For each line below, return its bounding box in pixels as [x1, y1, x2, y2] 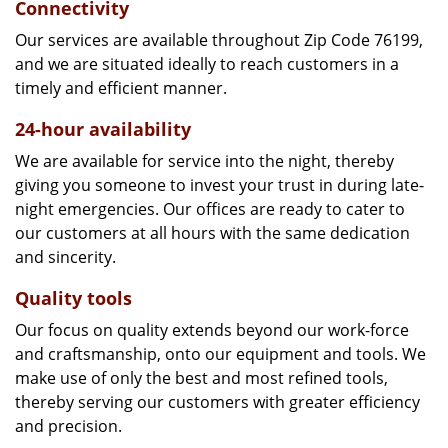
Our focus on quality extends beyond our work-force [15, 319, 409, 341]
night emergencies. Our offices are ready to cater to [15, 198, 405, 220]
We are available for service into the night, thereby [15, 150, 394, 172]
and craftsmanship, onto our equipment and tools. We [15, 343, 426, 365]
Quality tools [15, 286, 132, 310]
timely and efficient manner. [15, 77, 227, 99]
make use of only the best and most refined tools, [15, 367, 388, 389]
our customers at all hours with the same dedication [15, 222, 410, 244]
